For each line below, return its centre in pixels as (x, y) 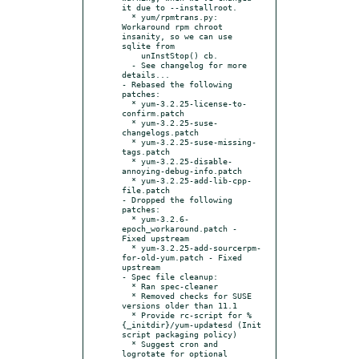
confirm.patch (153, 113)
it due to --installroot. (179, 7)
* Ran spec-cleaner (127, 286)
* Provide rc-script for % (127, 315)
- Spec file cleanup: (170, 276)
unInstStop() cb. (131, 55)
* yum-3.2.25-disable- (127, 161)
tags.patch (146, 151)
